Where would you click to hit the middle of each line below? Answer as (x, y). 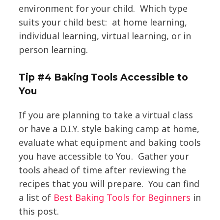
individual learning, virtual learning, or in (105, 36)
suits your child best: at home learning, (103, 22)
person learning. (53, 50)
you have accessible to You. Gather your (104, 156)
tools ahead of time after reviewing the (102, 170)
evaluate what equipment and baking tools (110, 143)
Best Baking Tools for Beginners (122, 198)
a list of (36, 198)
